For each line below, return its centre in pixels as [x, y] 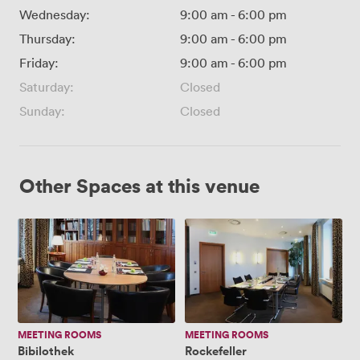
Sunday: [42, 110]
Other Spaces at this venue [139, 185]
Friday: [39, 62]
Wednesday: [55, 14]
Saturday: [47, 86]
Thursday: [47, 38]
